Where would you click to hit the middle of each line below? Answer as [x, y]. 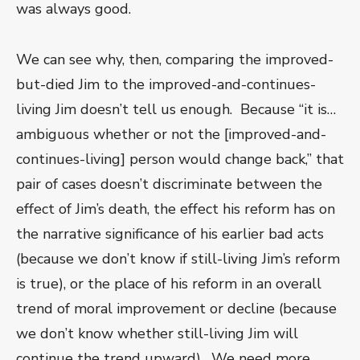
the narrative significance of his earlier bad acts [170, 234]
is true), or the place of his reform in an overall [169, 284]
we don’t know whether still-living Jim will [157, 334]
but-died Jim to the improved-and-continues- [166, 85]
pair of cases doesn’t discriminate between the [169, 184]
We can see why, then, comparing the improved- [175, 60]
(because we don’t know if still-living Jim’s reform [178, 259]
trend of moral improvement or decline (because [176, 309]
